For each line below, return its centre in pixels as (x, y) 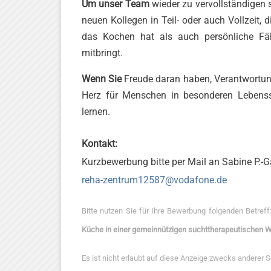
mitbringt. (102, 53)
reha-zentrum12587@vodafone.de (154, 180)
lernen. (96, 112)
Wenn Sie (102, 79)
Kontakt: (100, 144)
